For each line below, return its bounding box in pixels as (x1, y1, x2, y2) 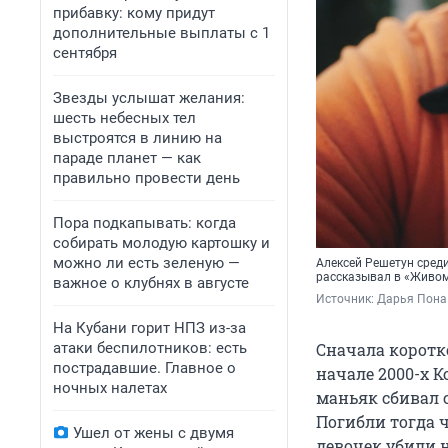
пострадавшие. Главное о (53, 359, 236, 377)
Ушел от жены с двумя (73, 424, 234, 442)
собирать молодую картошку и (53, 234, 270, 252)
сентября (53, 44, 117, 62)
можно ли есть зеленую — (53, 254, 240, 272)
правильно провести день (53, 169, 240, 187)
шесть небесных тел (53, 109, 196, 127)
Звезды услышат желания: (53, 89, 245, 107)
